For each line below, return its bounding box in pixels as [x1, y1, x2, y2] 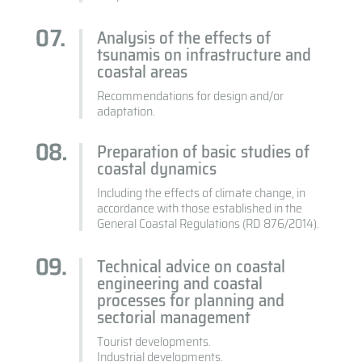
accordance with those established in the [97, 198, 303, 219]
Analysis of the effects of [97, 24, 271, 52]
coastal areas [97, 58, 188, 86]
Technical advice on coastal [97, 253, 286, 280]
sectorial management [97, 304, 251, 331]
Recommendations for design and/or [97, 86, 284, 107]
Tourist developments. [97, 331, 212, 352]
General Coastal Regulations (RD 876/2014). [97, 213, 320, 234]
